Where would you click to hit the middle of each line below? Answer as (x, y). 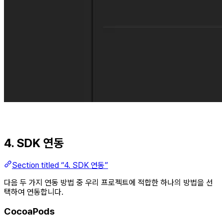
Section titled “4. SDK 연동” (60, 165)
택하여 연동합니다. (34, 192)
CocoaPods (29, 212)
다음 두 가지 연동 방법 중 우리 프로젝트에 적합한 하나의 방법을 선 (109, 182)
